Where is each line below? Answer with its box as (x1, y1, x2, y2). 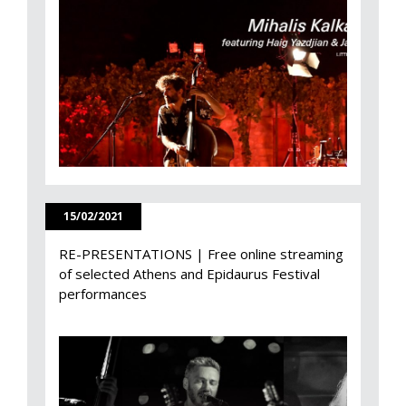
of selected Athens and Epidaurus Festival (59, 264, 320, 283)
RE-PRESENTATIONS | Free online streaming (59, 244, 343, 263)
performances (59, 284, 147, 303)
